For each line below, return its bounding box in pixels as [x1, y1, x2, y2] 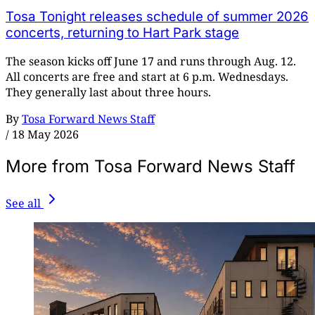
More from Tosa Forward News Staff [6, 156, 295, 177]
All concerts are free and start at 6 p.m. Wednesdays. [6, 69, 288, 85]
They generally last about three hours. [6, 84, 211, 101]
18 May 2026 [12, 127, 79, 143]
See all [6, 195, 41, 212]
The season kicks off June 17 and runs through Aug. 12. [6, 53, 296, 70]
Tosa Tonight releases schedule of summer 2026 [6, 8, 309, 25]
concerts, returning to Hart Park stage [6, 24, 239, 41]
